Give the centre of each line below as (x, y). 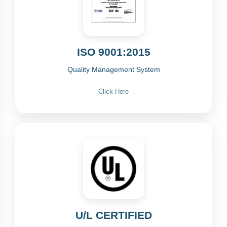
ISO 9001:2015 (113, 52)
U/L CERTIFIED (113, 215)
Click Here (113, 92)
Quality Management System (113, 70)
